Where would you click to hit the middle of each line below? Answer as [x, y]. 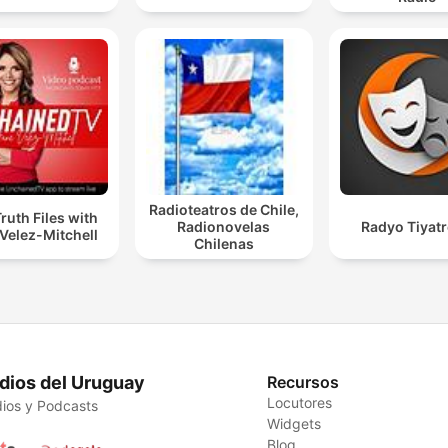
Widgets [294, 423]
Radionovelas [224, 226]
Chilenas [223, 243]
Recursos [303, 381]
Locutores [300, 402]
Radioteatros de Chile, [223, 209]
